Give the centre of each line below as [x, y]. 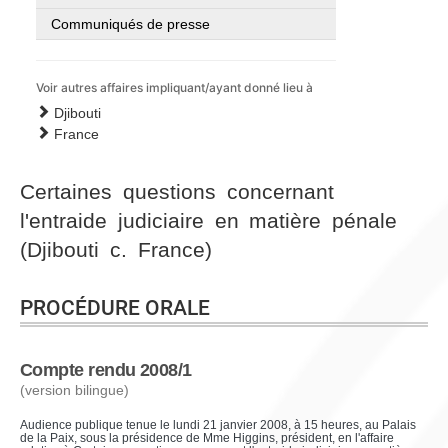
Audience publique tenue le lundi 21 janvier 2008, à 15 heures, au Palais [218, 424]
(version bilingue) [74, 390]
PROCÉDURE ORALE [115, 307]
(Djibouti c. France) [116, 249]
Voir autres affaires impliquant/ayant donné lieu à [174, 87]
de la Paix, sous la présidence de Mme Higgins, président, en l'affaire [207, 437]
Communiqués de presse [130, 24]
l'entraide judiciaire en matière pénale [209, 220]
